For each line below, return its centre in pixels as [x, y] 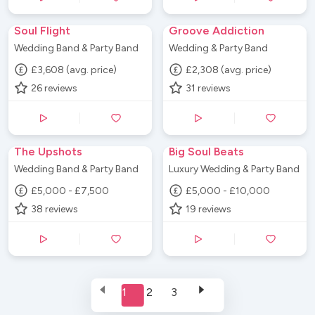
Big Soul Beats [206, 152]
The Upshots [48, 152]
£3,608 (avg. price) [74, 70]
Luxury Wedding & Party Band [234, 169]
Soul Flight [42, 31]
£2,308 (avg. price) [229, 70]
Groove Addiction [217, 31]
